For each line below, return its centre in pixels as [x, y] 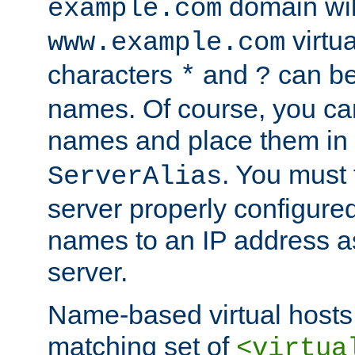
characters [114, 74]
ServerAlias [135, 176]
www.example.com [166, 42]
